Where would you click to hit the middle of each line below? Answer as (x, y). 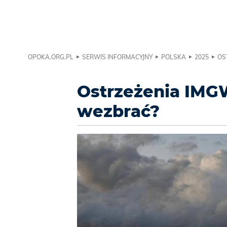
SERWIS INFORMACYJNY (117, 57)
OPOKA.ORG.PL (51, 57)
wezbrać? (118, 111)
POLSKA (174, 57)
